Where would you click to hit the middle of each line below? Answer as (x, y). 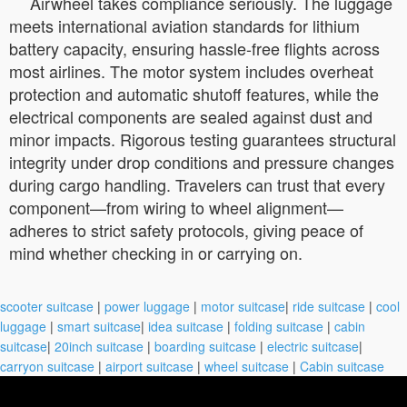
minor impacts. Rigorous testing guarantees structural (203, 139)
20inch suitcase (99, 346)
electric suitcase (313, 346)
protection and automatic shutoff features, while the (194, 93)
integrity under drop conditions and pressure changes (202, 161)
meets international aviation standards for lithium (184, 25)
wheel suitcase (247, 366)
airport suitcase (149, 366)
